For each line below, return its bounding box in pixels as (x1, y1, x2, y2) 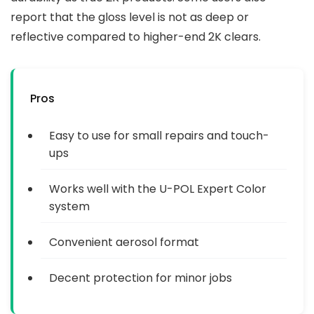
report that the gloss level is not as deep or (11, 8, 249, 25)
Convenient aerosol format (49, 233, 199, 250)
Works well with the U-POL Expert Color (49, 180, 266, 197)
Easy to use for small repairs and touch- (49, 127, 269, 144)
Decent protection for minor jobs (49, 269, 232, 286)
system (49, 198, 90, 214)
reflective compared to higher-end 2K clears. (11, 28, 261, 45)
